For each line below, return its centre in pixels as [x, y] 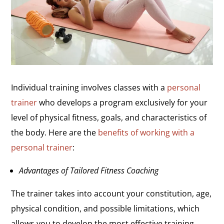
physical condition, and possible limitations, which [105, 208]
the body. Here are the [55, 132]
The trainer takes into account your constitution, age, [111, 193]
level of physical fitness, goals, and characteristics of [109, 117]
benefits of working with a [146, 132]
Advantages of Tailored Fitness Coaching [89, 170]
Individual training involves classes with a [89, 87]
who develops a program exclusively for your [122, 102]
